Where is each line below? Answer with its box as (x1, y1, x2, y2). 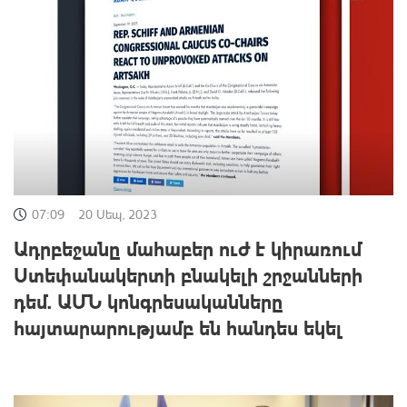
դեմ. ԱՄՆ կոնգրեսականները (14, 287, 283, 313)
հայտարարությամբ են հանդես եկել (14, 313, 342, 340)
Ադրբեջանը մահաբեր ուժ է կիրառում (14, 234, 362, 261)
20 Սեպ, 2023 (78, 205, 157, 222)
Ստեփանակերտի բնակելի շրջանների (14, 261, 362, 287)
